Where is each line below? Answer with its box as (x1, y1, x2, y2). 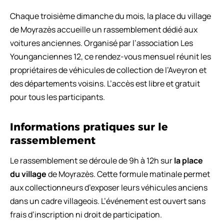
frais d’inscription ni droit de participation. (10, 208, 162, 220)
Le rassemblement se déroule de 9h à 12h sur (10, 154, 174, 166)
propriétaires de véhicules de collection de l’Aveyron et (10, 64, 206, 75)
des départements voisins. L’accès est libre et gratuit (10, 77, 200, 89)
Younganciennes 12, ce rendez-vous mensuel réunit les (10, 50, 211, 62)
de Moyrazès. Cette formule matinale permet (46, 168, 210, 179)
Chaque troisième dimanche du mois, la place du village (10, 10, 211, 21)
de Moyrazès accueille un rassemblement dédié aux (10, 23, 197, 35)
